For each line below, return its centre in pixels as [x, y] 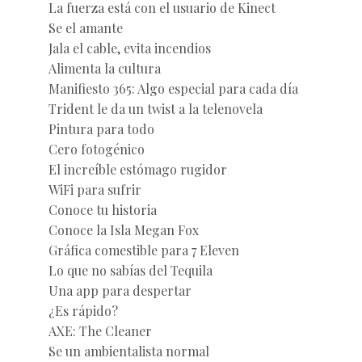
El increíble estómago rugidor [137, 169]
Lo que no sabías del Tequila [130, 270]
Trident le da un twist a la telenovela [155, 108]
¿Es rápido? [83, 310]
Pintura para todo [101, 128]
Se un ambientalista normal [128, 351]
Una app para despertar [120, 290]
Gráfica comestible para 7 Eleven [143, 250]
